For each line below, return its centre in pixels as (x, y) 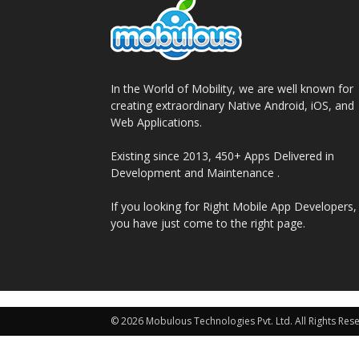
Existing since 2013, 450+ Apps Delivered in (222, 156)
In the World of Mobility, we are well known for (232, 89)
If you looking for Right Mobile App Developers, (234, 206)
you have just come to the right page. (208, 223)
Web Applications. (156, 122)
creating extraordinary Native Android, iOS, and (232, 105)
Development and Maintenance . (195, 173)
